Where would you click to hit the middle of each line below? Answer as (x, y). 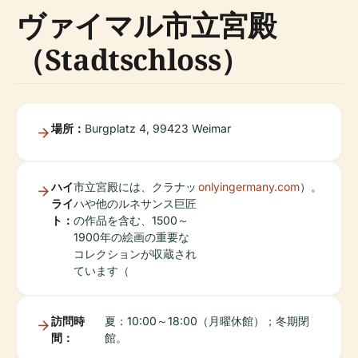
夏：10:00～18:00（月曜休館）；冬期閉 (207, 321)
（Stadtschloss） (133, 60)
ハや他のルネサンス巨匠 (135, 203)
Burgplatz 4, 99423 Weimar (158, 128)
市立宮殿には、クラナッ (135, 187)
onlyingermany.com (249, 187)
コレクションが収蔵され (135, 254)
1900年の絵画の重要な (131, 237)
